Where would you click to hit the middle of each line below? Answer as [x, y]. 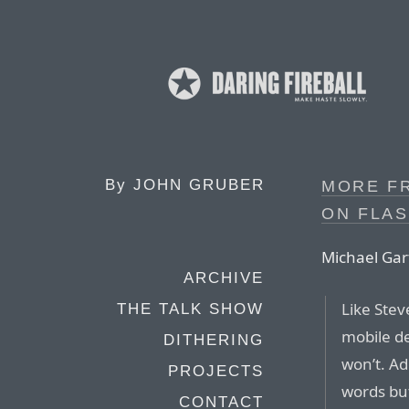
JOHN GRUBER [199, 185]
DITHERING [214, 340]
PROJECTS [216, 371]
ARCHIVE [224, 278]
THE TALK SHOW [190, 309]
